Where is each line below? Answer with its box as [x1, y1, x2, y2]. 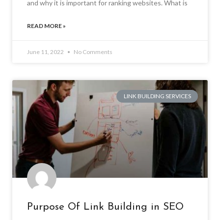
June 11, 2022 [27, 48, 65, 55]
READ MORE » [27, 22, 66, 29]
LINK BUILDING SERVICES [123, 92, 191, 100]
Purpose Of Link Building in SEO [27, 201, 184, 212]
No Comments [73, 48, 112, 55]
